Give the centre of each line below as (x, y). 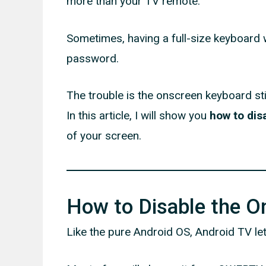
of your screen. (104, 136)
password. (93, 58)
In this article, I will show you (138, 116)
